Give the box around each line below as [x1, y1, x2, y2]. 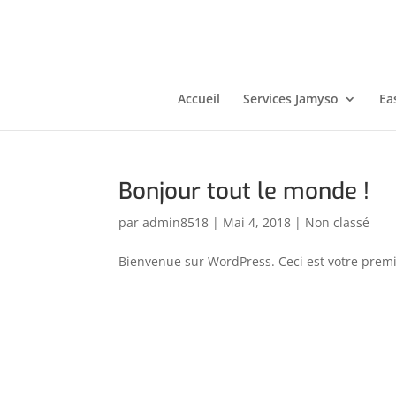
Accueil [177, 90, 220, 107]
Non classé [305, 214, 370, 231]
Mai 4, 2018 [223, 214, 292, 231]
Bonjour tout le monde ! [118, 176, 370, 207]
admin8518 [142, 214, 209, 231]
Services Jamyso [242, 90, 339, 107]
